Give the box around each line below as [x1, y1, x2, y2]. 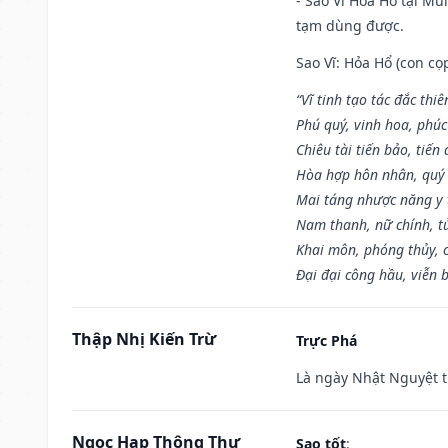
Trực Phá [296, 330, 357, 350]
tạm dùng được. [296, 15, 404, 35]
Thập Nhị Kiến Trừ [72, 327, 216, 350]
